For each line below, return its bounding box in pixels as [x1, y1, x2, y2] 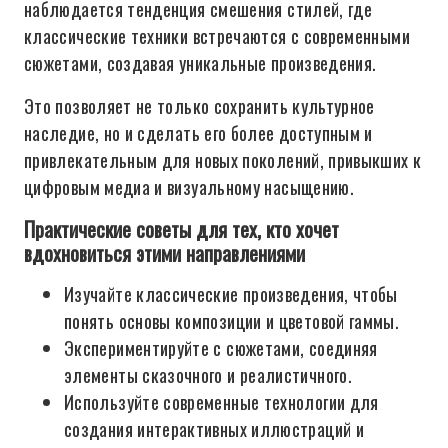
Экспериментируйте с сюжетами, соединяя [64, 335, 378, 361]
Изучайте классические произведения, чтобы [64, 281, 398, 307]
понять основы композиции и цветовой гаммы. [64, 308, 400, 334]
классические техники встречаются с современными [24, 23, 410, 49]
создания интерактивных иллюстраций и [64, 416, 364, 442]
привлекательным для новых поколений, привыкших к [24, 147, 422, 173]
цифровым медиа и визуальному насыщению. [24, 174, 355, 200]
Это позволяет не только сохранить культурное [24, 93, 375, 119]
